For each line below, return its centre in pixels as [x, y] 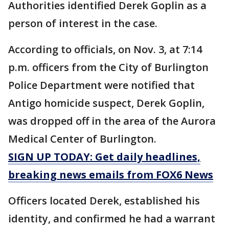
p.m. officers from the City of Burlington [108, 67]
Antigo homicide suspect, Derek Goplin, [106, 103]
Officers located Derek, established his [104, 201]
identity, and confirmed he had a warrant [112, 219]
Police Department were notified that [101, 85]
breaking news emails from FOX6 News [111, 175]
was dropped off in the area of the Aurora [112, 121]
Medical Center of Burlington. [84, 139]
